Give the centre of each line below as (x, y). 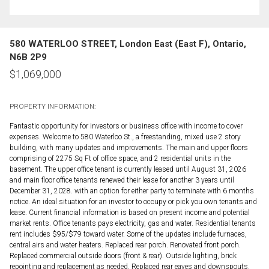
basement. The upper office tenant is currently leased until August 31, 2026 (128, 169)
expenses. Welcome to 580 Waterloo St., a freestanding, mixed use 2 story (125, 137)
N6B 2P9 (28, 57)
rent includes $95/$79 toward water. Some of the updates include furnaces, (128, 234)
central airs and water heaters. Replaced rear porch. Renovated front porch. (125, 245)
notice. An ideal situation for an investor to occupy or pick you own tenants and (133, 201)
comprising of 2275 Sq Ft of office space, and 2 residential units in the (120, 158)
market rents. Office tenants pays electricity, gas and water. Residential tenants (133, 223)
